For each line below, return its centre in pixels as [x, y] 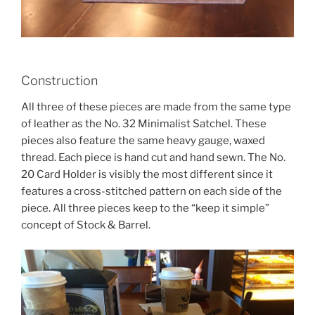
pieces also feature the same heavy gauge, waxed [143, 141]
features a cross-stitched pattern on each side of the [152, 192]
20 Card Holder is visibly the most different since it [147, 175]
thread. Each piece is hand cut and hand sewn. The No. [153, 158]
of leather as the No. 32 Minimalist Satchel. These [144, 124]
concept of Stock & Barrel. [86, 225]
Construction [59, 80]
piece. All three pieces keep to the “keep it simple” [145, 208]
